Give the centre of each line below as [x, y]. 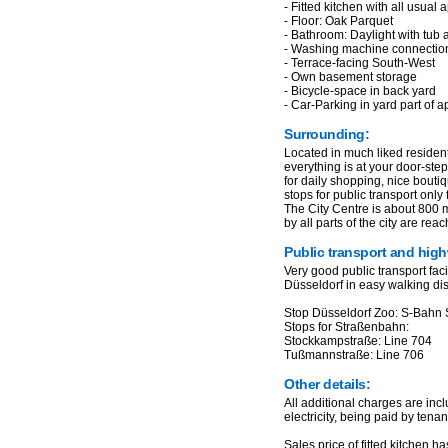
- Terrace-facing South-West [359, 63]
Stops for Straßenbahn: [346, 327]
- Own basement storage [350, 77]
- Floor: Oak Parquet [338, 21]
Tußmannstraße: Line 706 [354, 355]
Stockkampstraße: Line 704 [358, 341]
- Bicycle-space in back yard [360, 91]
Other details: [327, 384]
